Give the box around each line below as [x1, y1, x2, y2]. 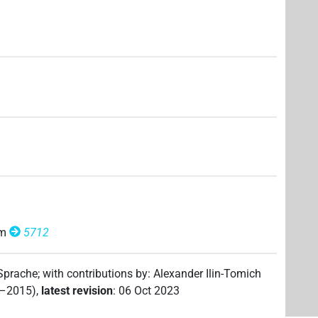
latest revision [41, 283, 114, 297]
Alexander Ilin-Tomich [153, 266, 262, 280]
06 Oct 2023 [119, 283, 180, 297]
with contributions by [43, 266, 148, 280]
